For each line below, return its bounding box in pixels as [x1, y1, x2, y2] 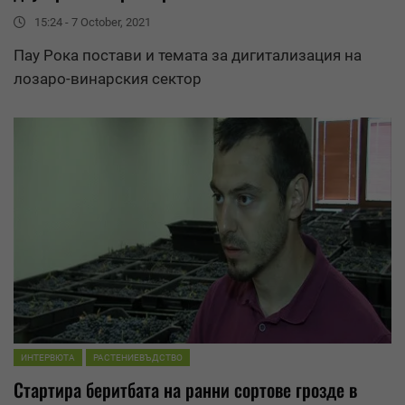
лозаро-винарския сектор [14, 69, 202, 88]
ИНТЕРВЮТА [21, 353, 75, 363]
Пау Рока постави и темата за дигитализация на [14, 45, 362, 64]
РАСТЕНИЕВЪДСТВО [93, 353, 183, 363]
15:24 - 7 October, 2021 [34, 14, 151, 29]
